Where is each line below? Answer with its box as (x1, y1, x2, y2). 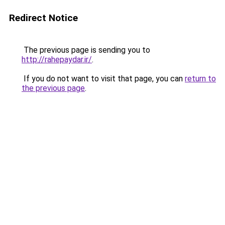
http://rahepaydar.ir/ (22, 55, 92, 64)
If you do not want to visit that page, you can (22, 74, 185, 83)
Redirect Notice (9, 12, 78, 24)
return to (185, 74, 216, 83)
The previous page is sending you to (22, 45, 150, 55)
